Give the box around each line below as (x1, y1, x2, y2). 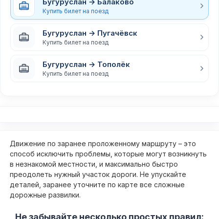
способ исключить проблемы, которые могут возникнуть (10, 150, 207, 158)
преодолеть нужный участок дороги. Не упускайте (10, 170, 186, 178)
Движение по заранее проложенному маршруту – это (10, 139, 196, 148)
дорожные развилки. (10, 191, 81, 199)
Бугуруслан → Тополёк (43, 59, 130, 69)
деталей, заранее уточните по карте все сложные (10, 180, 185, 189)
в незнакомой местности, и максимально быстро (10, 160, 178, 168)
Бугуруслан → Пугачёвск (43, 28, 137, 38)
